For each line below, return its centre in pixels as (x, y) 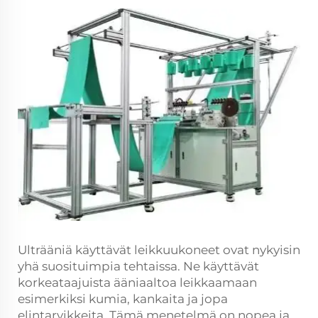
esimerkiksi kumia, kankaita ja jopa (123, 298)
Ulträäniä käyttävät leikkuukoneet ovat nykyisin (159, 250)
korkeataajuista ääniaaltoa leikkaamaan (137, 282)
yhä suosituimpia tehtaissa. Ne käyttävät (138, 266)
